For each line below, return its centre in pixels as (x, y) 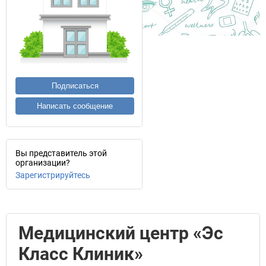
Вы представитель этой (61, 153)
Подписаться (75, 86)
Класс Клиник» (81, 254)
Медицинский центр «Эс (121, 233)
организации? (43, 163)
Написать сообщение (75, 106)
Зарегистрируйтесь (53, 175)
